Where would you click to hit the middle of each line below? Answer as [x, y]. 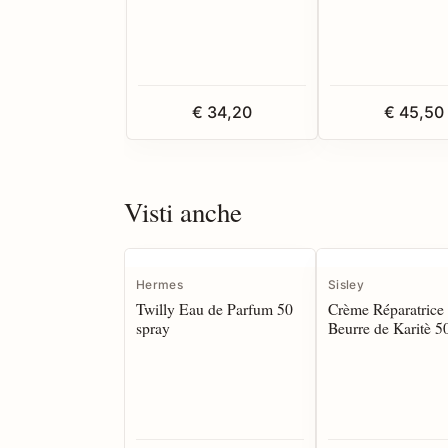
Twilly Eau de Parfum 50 [214, 309]
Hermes [159, 285]
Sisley [346, 285]
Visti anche [183, 212]
